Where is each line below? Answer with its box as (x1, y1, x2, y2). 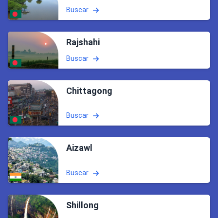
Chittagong (66, 85, 112, 96)
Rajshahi (66, 36, 100, 47)
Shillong (66, 200, 99, 210)
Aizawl (66, 143, 92, 153)
